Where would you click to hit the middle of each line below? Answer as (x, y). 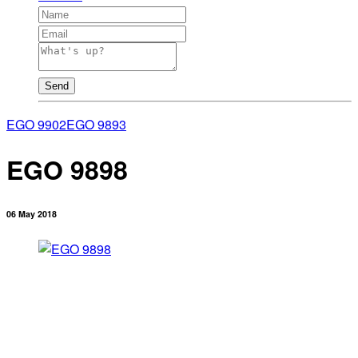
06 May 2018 (32, 213)
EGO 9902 (36, 125)
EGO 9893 (96, 125)
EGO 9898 (67, 169)
